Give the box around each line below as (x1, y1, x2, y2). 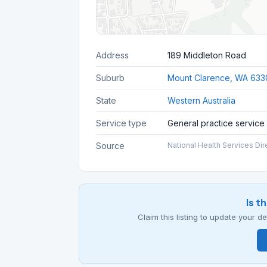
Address (96, 50, 129, 60)
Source (96, 141, 125, 151)
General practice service (167, 118, 265, 128)
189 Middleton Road (167, 50, 246, 60)
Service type (96, 118, 147, 128)
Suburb (96, 73, 125, 83)
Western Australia (167, 95, 235, 105)
